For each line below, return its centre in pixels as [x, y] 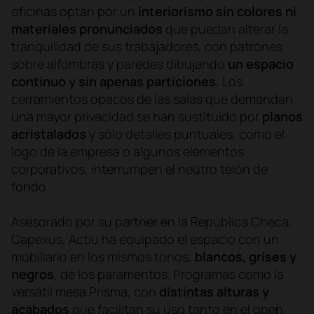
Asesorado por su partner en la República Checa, [152, 221]
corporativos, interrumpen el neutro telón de [139, 169]
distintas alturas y [214, 291]
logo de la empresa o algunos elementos [128, 151]
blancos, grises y [246, 256]
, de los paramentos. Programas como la [169, 274]
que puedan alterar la [225, 28]
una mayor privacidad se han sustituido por [137, 116]
